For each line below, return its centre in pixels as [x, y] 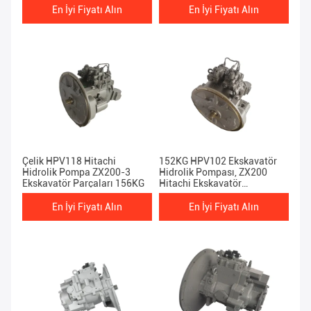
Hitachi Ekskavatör [200, 184]
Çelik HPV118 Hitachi [69, 161]
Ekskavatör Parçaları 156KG [83, 184]
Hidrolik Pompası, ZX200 [213, 173]
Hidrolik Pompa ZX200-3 [76, 173]
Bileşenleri [182, 195]
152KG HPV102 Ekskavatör [218, 161]
